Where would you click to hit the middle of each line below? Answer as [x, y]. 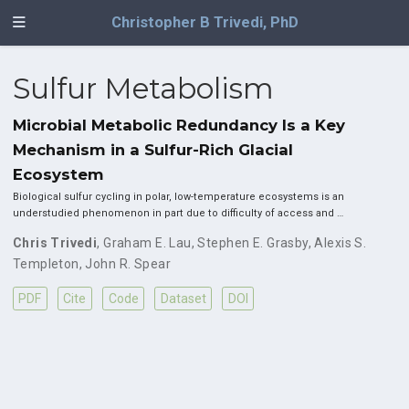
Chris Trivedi [55, 243]
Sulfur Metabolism [143, 88]
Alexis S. [341, 243]
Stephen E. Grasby [253, 243]
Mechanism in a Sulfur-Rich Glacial [152, 150]
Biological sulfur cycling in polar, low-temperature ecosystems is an [178, 197]
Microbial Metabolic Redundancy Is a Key [178, 126]
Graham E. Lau [147, 243]
